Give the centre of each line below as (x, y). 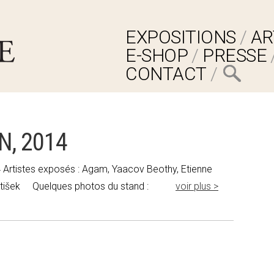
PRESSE (235, 55)
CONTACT (166, 74)
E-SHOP (157, 55)
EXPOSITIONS (181, 37)
